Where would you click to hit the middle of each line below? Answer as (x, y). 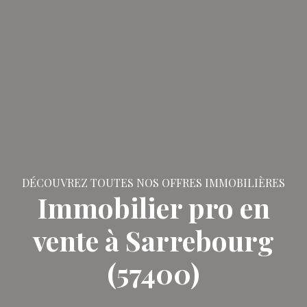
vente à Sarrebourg (153, 240)
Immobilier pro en (153, 207)
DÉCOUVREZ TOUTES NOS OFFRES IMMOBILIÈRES (153, 182)
